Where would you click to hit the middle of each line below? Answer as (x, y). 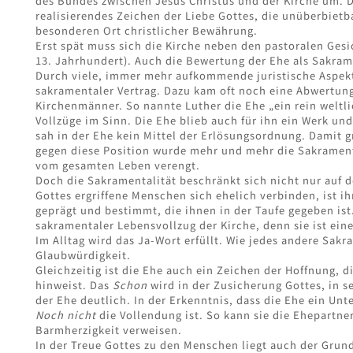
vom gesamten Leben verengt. (118, 165)
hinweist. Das (74, 285)
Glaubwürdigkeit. (83, 255)
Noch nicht (66, 315)
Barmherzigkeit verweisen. (109, 330)
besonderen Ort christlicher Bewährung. (147, 31)
